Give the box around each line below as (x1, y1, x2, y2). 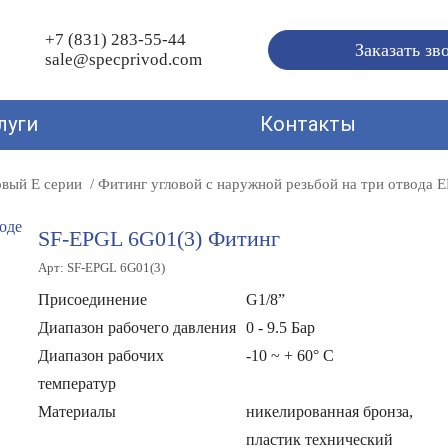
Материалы (38, 403, 117, 420)
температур (38, 375, 117, 392)
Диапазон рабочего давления (38, 319, 237, 336)
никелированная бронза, (246, 403, 414, 420)
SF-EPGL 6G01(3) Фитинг (38, 226, 281, 251)
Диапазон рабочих (38, 347, 165, 364)
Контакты (260, 112, 356, 136)
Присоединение (38, 291, 148, 308)
